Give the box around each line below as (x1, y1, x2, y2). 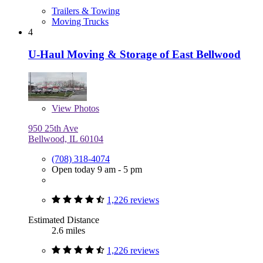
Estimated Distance (28, 215, 99, 225)
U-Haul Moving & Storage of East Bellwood (28, 48, 241, 61)
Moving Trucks (52, 16, 109, 26)
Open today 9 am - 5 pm (52, 164, 142, 175)
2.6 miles (52, 225, 85, 236)
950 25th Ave (28, 123, 78, 134)
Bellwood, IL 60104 (28, 134, 103, 144)
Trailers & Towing (52, 5, 120, 16)
